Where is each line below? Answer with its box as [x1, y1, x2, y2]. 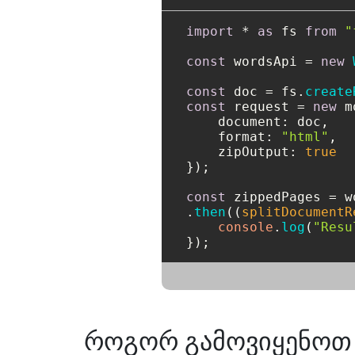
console [218, 219, 273, 235]
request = [226, 99, 313, 115]
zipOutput [218, 144, 289, 160]
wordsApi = [226, 54, 321, 70]
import [186, 24, 234, 40]
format [218, 129, 265, 145]
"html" [281, 129, 329, 145]
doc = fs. [226, 84, 305, 100]
